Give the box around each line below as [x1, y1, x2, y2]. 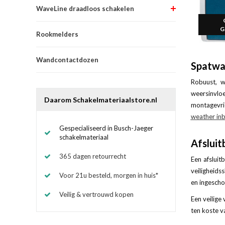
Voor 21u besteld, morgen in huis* [59, 171, 158, 179]
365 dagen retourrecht [59, 152, 126, 160]
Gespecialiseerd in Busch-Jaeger [59, 124, 153, 132]
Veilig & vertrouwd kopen [59, 190, 134, 198]
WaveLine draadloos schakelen [36, 4, 134, 13]
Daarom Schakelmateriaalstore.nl [44, 95, 157, 104]
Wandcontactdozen [36, 55, 98, 64]
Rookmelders [36, 30, 78, 38]
